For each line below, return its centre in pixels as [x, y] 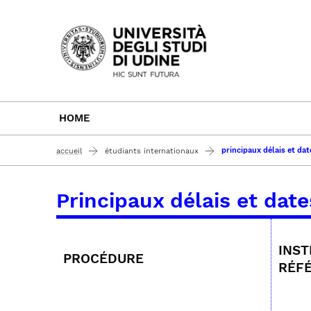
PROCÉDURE [103, 259]
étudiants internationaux [152, 151]
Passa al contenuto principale [149, 21]
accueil [69, 151]
